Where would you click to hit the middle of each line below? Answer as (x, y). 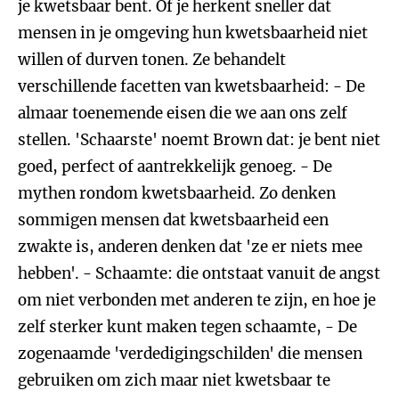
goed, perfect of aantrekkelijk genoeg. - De (175, 167)
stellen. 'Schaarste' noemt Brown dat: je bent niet (199, 140)
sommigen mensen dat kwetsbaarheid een (173, 220)
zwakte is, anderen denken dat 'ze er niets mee (190, 247)
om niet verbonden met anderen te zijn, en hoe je (197, 300)
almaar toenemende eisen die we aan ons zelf (183, 113)
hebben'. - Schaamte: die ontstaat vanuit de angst (199, 273)
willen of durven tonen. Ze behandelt (152, 60)
